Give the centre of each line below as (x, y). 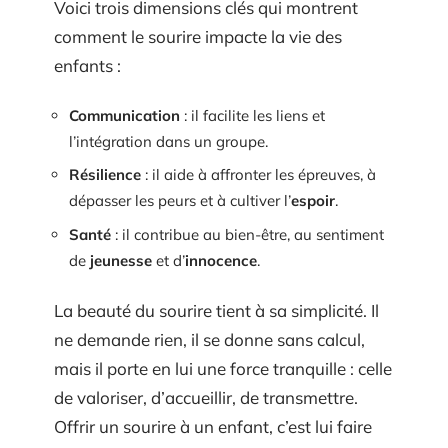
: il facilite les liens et (252, 115)
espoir (313, 200)
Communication (124, 115)
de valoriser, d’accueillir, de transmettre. (206, 397)
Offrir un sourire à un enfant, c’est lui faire (213, 426)
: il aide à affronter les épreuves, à (258, 174)
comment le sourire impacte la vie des (198, 36)
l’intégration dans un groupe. (168, 141)
